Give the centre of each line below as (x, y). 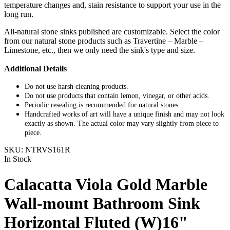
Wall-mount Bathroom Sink (102, 203)
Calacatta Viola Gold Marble (106, 184)
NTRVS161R (48, 150)
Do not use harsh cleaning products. (76, 87)
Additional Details (35, 69)
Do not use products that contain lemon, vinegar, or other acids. (117, 96)
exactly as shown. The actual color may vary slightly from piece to (122, 124)
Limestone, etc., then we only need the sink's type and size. (100, 50)
